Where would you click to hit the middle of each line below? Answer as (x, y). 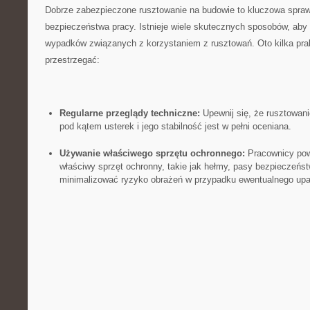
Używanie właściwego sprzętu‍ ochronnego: (152, 153)
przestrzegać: (72, 60)
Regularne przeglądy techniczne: (129, 113)
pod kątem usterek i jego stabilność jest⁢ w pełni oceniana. (175, 126)
